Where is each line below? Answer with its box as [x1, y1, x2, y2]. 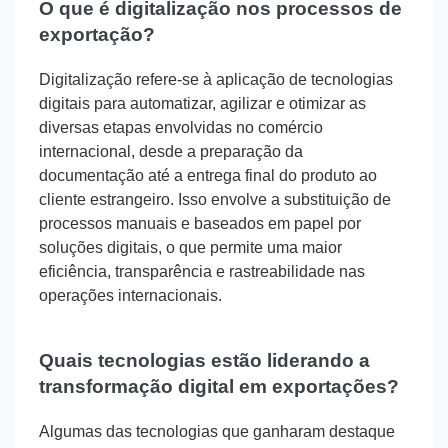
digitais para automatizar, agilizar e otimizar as [39, 95, 366, 113]
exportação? [39, 24, 155, 46]
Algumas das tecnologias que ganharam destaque [39, 423, 395, 441]
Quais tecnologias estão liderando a [39, 350, 370, 372]
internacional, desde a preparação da [39, 143, 303, 161]
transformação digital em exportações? [39, 376, 399, 398]
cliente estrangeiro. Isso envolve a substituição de [39, 191, 391, 209]
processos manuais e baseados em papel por [39, 215, 361, 233]
